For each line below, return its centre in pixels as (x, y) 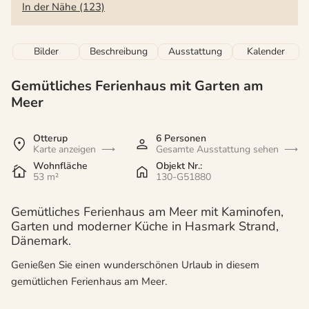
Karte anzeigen (64, 150)
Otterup (50, 139)
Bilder (46, 52)
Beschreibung (119, 52)
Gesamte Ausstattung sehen (217, 150)
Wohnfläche (60, 166)
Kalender (266, 52)
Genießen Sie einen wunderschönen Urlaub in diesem (135, 265)
